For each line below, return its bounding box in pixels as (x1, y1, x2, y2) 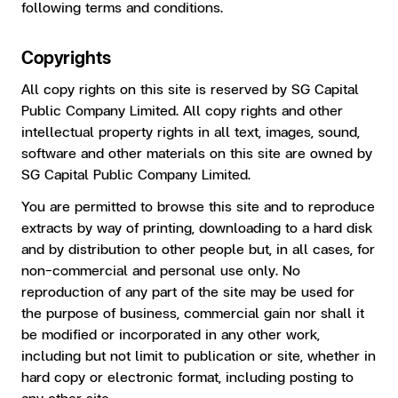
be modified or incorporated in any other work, (21, 323, 320, 344)
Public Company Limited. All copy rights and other (21, 99, 343, 120)
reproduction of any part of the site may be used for (21, 281, 354, 301)
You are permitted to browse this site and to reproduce (21, 195, 375, 216)
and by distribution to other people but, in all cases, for (21, 238, 375, 259)
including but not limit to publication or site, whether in (21, 345, 376, 365)
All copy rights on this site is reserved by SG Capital (21, 78, 359, 99)
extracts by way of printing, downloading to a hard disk (21, 217, 372, 237)
